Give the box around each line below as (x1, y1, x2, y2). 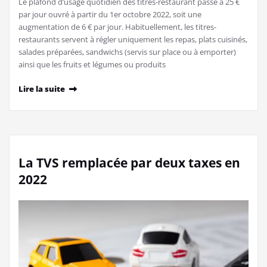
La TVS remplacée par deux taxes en (18, 154, 240, 172)
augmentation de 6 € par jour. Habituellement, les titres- (18, 21, 216, 33)
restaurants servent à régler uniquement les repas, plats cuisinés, (18, 34, 247, 45)
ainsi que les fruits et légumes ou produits (18, 59, 166, 70)
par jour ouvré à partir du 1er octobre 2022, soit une (18, 9, 201, 20)
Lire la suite (18, 83, 65, 95)
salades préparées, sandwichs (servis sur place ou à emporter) (18, 46, 236, 58)
